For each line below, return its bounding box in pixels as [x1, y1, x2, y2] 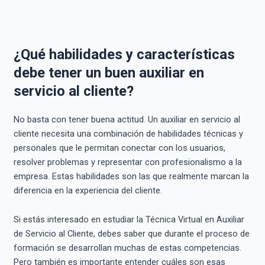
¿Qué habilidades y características [13, 46, 235, 63]
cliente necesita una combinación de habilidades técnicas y [13, 128, 243, 139]
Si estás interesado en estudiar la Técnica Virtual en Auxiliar [13, 214, 244, 225]
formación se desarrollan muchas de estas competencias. [13, 243, 241, 254]
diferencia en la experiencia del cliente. [13, 185, 162, 196]
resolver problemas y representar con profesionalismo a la [13, 156, 242, 167]
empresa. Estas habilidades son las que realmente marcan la [13, 170, 249, 182]
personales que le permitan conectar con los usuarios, [13, 142, 225, 153]
